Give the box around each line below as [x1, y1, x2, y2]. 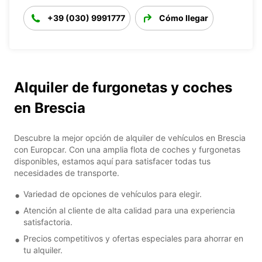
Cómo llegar [159, 12, 208, 23]
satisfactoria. [23, 216, 73, 227]
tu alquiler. [23, 244, 63, 255]
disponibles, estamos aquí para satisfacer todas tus [14, 156, 211, 166]
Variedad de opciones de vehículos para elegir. [23, 188, 202, 199]
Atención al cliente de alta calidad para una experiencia [23, 205, 235, 215]
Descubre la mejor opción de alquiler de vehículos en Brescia [14, 132, 246, 143]
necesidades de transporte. [14, 167, 119, 178]
